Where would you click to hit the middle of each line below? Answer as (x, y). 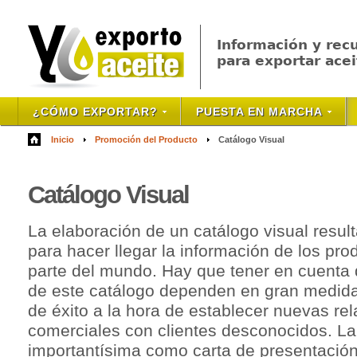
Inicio (63, 139)
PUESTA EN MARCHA (259, 112)
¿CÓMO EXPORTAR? (95, 112)
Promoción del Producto (146, 139)
